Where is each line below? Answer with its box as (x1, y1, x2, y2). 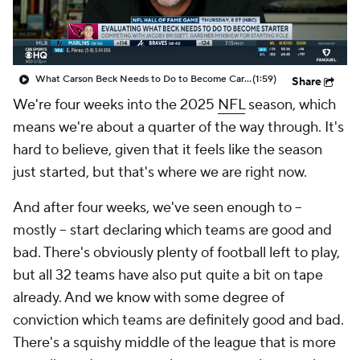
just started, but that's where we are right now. (13, 163, 307, 182)
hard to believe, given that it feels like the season (13, 141, 322, 159)
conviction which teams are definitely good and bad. (13, 311, 344, 329)
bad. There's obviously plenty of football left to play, (13, 243, 340, 262)
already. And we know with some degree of (13, 288, 284, 307)
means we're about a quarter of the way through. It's (13, 118, 344, 137)
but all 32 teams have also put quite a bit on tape (13, 266, 323, 284)
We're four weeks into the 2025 (13, 96, 218, 114)
